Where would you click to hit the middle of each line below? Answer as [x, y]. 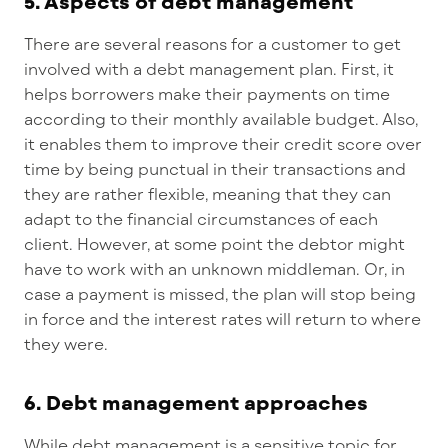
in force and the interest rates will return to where [222, 319]
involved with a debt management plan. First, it [209, 69]
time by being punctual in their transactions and [215, 169]
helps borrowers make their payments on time [207, 94]
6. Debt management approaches [196, 402]
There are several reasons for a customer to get [212, 44]
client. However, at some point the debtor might [214, 244]
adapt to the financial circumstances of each [201, 219]
